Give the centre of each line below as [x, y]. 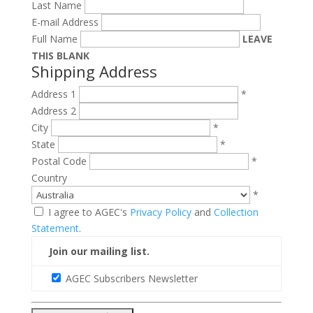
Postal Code [59, 161]
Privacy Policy [160, 212]
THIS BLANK [60, 56]
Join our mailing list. [99, 251]
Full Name [54, 39]
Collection [236, 212]
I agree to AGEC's [89, 212]
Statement [55, 228]
